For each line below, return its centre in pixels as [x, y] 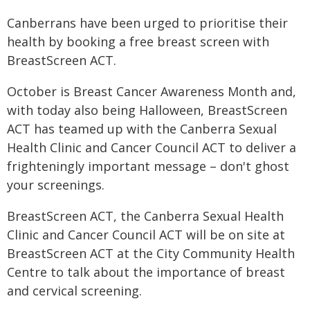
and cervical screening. [74, 291]
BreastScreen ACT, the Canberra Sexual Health [145, 216]
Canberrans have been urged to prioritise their [147, 23]
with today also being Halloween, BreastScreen [147, 110]
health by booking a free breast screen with [138, 42]
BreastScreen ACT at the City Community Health [151, 253]
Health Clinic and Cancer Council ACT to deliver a [152, 147]
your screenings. [56, 185]
